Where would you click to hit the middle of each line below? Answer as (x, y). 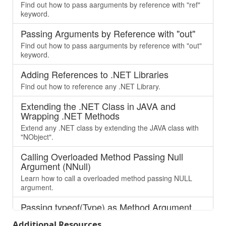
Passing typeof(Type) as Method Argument (106, 207)
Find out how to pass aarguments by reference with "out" (111, 45)
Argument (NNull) (56, 166)
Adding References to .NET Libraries (95, 74)
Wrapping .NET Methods (70, 116)
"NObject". (37, 137)
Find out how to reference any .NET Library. (91, 86)
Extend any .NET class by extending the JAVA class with (110, 128)
